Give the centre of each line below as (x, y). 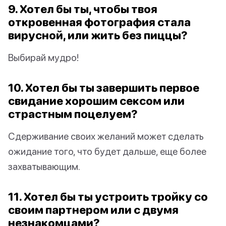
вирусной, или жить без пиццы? (98, 35)
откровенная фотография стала (99, 22)
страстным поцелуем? (73, 114)
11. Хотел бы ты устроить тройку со (108, 197)
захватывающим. (44, 166)
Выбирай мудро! (43, 58)
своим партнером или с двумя (93, 210)
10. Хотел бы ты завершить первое (104, 88)
